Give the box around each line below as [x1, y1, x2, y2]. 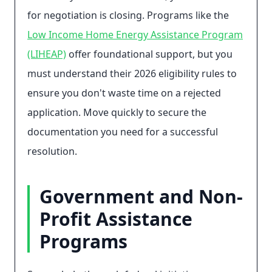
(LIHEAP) [27, 47, 66, 61]
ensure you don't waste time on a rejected [27, 86, 221, 100]
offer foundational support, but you [66, 47, 233, 61]
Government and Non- [39, 184, 243, 209]
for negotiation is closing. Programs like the [27, 8, 229, 22]
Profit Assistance [39, 206, 192, 231]
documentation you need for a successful [27, 125, 218, 138]
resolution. [27, 144, 77, 158]
